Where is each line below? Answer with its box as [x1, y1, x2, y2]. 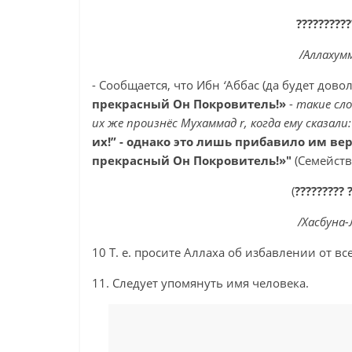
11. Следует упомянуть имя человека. [92, 275, 309, 291]
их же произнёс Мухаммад [92, 115, 240, 130]
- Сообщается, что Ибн [92, 77, 223, 93]
